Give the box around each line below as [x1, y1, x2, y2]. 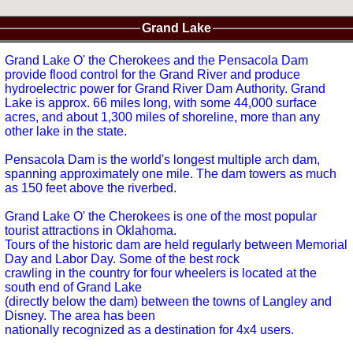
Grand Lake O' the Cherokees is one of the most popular [5, 209, 317, 223]
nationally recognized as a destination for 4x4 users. [5, 322, 294, 336]
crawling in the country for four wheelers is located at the [5, 266, 317, 280]
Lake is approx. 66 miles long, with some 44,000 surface [5, 95, 317, 110]
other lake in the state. [5, 124, 130, 138]
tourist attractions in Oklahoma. [5, 223, 180, 237]
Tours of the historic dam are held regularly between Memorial [5, 237, 347, 251]
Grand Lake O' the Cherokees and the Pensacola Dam [5, 53, 308, 67]
